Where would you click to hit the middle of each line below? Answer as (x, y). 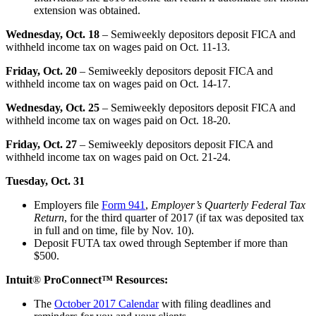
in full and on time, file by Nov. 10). (114, 230)
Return (49, 217)
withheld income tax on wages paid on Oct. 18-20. (118, 120)
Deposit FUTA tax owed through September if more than (161, 243)
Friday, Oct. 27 (43, 144)
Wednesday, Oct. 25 (54, 107)
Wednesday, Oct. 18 (54, 34)
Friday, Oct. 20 (43, 71)
